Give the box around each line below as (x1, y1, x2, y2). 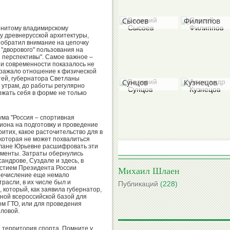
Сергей (184, 6, 209, 15)
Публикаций (118, 180, 160, 188)
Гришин (184, 132, 212, 142)
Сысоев (122, 16, 148, 26)
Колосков (122, 201, 155, 210)
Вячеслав (122, 190, 156, 200)
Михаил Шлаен (118, 164, 180, 177)
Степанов (122, 139, 156, 149)
